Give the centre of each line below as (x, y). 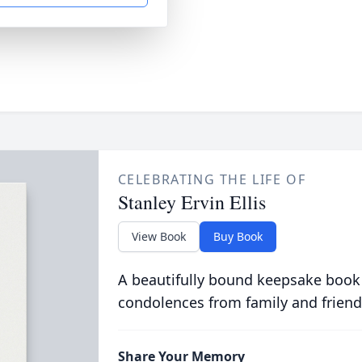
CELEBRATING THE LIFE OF (212, 179)
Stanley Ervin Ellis (192, 202)
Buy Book (238, 236)
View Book (158, 236)
